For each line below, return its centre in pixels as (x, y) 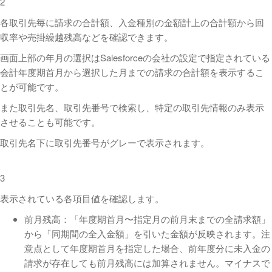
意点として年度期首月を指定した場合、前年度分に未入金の (147, 248)
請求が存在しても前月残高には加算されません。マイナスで (147, 263)
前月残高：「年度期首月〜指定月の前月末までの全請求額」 (147, 219)
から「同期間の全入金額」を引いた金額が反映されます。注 (147, 233)
